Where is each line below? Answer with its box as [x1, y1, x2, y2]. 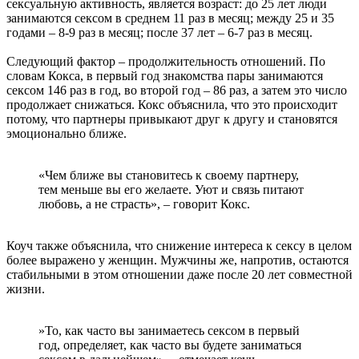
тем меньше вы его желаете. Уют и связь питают [38, 183, 304, 197]
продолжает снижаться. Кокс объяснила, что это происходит [6, 98, 337, 112]
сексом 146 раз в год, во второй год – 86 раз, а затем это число [6, 83, 347, 98]
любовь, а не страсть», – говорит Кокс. [38, 197, 250, 212]
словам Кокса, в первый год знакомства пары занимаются [6, 69, 323, 83]
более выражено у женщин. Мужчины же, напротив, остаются [6, 253, 349, 268]
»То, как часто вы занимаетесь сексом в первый [38, 324, 300, 338]
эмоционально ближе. [6, 127, 127, 141]
